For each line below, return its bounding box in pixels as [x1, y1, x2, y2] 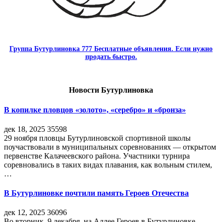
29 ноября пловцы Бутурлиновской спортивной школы [4, 133, 191, 142]
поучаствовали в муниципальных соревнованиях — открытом [4, 142, 216, 151]
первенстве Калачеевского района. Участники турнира [4, 151, 190, 160]
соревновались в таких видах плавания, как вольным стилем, [4, 160, 212, 169]
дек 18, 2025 [4, 124, 45, 133]
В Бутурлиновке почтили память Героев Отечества [4, 189, 189, 198]
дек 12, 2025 [4, 208, 45, 217]
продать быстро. [85, 53, 137, 61]
